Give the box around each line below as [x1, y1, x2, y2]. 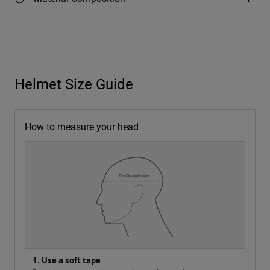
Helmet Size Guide [14, 74, 133, 94]
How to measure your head [25, 120, 139, 133]
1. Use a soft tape [33, 255, 101, 266]
